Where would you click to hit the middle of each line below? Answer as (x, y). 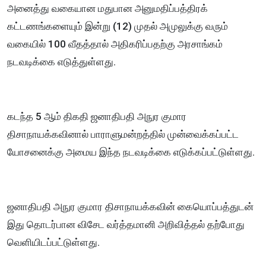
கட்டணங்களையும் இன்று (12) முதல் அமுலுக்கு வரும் (118, 26)
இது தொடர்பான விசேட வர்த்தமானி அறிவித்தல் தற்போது (126, 224)
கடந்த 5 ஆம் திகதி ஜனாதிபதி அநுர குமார (97, 116)
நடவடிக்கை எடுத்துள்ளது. (63, 61)
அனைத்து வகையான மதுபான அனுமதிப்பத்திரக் (107, 8)
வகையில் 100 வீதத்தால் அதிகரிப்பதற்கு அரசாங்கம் (115, 44)
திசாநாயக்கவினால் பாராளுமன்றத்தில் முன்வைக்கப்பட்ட (123, 134)
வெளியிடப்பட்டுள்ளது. (55, 242)
